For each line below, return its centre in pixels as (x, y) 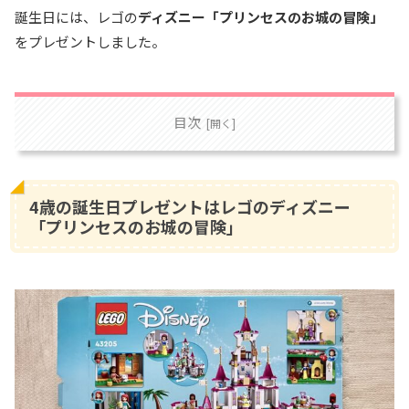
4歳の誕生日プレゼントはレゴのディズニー (190, 207)
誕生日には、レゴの (76, 16)
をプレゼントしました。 (90, 41)
